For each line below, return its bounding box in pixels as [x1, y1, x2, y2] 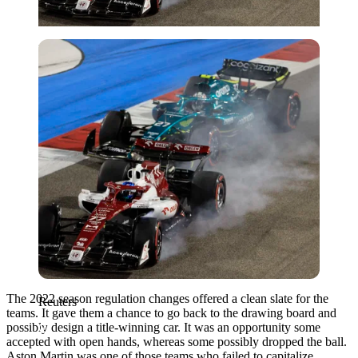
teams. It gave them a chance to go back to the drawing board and [6, 305, 336, 320]
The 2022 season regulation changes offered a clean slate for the [6, 291, 328, 305]
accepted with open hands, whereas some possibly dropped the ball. [6, 334, 347, 348]
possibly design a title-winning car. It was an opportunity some [6, 320, 320, 334]
